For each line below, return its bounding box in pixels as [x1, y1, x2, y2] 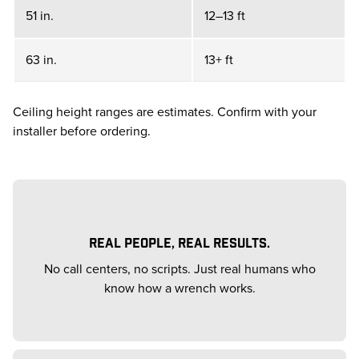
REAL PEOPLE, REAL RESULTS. [89, 234, 270, 250]
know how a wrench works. [103, 280, 256, 296]
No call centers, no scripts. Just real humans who [43, 260, 316, 277]
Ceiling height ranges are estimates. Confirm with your [13, 103, 317, 120]
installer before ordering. [13, 123, 151, 139]
